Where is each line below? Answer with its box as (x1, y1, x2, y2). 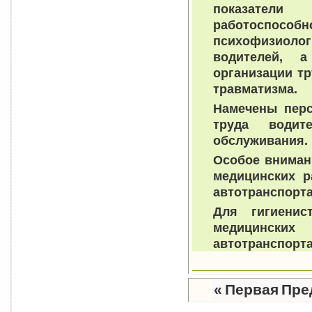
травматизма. (213, 81, 297, 96)
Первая (225, 281, 279, 299)
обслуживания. (213, 132, 308, 148)
